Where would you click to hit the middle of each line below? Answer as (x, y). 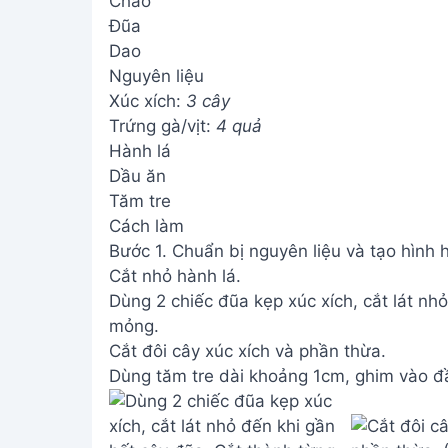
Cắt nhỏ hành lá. (174, 276)
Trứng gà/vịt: (162, 126)
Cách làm (146, 226)
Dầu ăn (137, 176)
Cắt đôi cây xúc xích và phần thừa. (247, 351)
